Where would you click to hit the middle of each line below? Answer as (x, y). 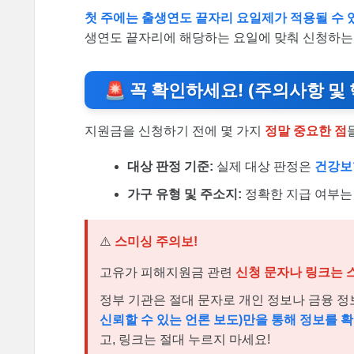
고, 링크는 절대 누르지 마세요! (185, 340)
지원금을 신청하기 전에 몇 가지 (175, 130)
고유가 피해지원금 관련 (168, 273)
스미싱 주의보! (156, 241)
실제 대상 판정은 (264, 166)
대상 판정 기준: (171, 166)
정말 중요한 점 (306, 130)
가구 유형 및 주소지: (185, 194)
